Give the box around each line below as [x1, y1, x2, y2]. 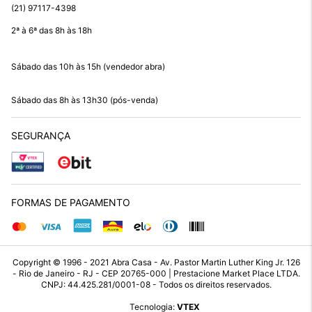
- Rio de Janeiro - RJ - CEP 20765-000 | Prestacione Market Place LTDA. [12, 268, 300, 279]
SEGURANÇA [11, 130, 70, 142]
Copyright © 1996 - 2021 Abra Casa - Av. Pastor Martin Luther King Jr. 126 [12, 257, 300, 268]
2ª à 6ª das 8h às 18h [11, 25, 92, 36]
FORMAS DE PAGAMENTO [11, 196, 130, 209]
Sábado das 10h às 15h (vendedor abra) [11, 61, 165, 72]
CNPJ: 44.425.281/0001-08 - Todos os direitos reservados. [40, 279, 272, 290]
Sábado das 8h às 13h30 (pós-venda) [11, 95, 158, 106]
